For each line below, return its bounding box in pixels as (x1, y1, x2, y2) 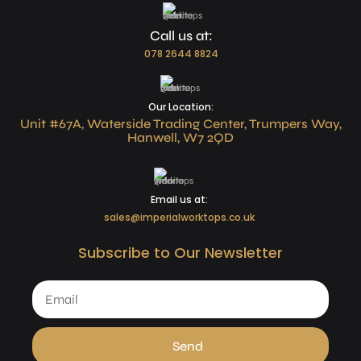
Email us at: (151, 193, 208, 207)
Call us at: (149, 27, 213, 45)
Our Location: (147, 100, 214, 114)
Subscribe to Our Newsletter (78, 243, 283, 263)
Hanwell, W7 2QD (127, 130, 234, 146)
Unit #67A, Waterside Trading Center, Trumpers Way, (19, 116, 342, 132)
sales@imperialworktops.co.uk (104, 210, 255, 225)
